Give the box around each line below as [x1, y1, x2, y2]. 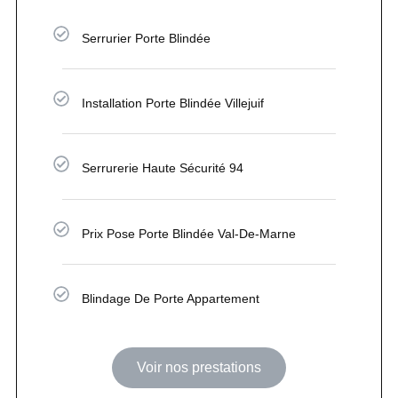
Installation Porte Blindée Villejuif [82, 96, 265, 111]
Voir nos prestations [137, 359, 261, 375]
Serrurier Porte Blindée [82, 31, 211, 46]
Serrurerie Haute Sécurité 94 [82, 161, 244, 176]
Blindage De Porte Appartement [82, 291, 260, 306]
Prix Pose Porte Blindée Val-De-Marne [82, 226, 297, 241]
